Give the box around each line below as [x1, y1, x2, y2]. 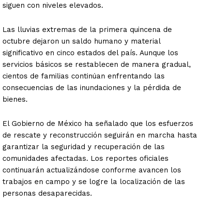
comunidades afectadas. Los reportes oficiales [2, 154, 169, 163]
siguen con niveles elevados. [2, 1, 103, 10]
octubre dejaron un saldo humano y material [2, 37, 160, 46]
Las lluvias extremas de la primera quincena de [2, 25, 172, 34]
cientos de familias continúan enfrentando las [2, 72, 165, 81]
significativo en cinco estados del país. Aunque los [2, 48, 178, 58]
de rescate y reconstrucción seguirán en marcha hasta [2, 131, 197, 140]
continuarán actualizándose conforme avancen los [2, 166, 181, 175]
